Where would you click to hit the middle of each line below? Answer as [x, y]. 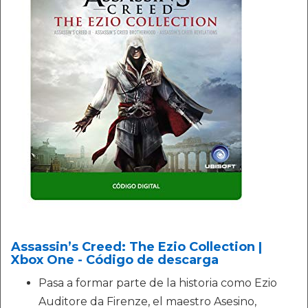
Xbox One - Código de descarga [115, 260]
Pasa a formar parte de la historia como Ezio [158, 283]
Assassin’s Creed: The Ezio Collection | [136, 247]
